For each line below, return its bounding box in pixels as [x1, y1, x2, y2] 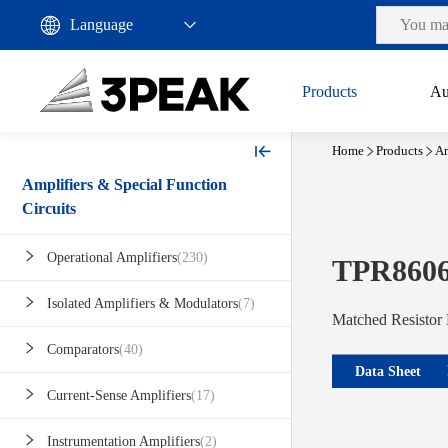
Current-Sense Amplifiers [47, 388, 191, 404]
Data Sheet [355, 363, 421, 379]
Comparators [47, 342, 119, 358]
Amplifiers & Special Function [22, 176, 227, 194]
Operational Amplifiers [47, 250, 177, 266]
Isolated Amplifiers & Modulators [47, 296, 238, 312]
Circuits [22, 200, 76, 218]
